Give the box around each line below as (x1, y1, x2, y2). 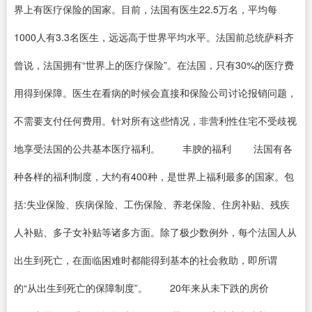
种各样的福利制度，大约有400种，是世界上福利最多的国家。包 (14, 169, 294, 183)
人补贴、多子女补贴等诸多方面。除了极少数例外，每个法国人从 (14, 225, 297, 239)
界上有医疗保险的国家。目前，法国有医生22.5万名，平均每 (14, 2, 277, 16)
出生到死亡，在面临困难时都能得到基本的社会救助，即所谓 (14, 253, 277, 267)
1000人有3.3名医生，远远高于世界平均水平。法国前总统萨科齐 (14, 30, 294, 44)
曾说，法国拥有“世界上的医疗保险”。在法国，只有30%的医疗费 (14, 58, 294, 72)
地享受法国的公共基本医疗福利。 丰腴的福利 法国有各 (14, 141, 292, 155)
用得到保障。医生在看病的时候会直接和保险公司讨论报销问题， (14, 86, 297, 100)
